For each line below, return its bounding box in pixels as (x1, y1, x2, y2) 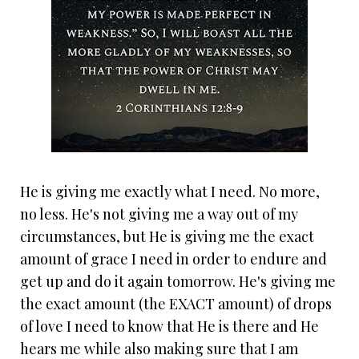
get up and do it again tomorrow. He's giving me (20, 272, 336, 292)
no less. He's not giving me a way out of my (20, 204, 298, 224)
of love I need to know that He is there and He (20, 317, 319, 337)
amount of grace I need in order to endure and (20, 249, 327, 269)
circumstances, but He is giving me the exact (20, 227, 314, 247)
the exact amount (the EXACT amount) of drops (20, 294, 332, 314)
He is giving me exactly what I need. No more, (20, 182, 320, 202)
